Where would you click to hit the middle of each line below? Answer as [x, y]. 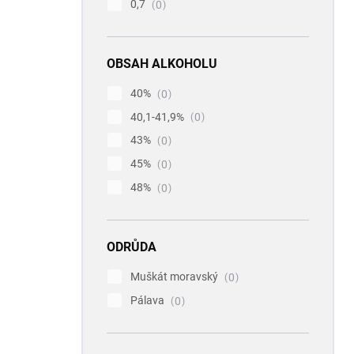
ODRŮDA [132, 247]
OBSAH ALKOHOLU [162, 63]
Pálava [149, 300]
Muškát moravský [175, 276]
